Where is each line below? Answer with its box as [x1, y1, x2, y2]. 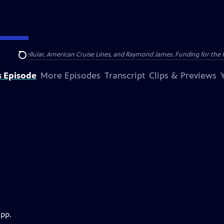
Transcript [104, 70, 145, 81]
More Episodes [40, 70, 100, 81]
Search [18, 55, 42, 65]
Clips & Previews [149, 70, 216, 81]
